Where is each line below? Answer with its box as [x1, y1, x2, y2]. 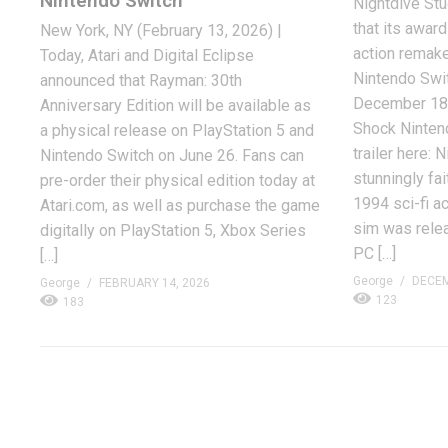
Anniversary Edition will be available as [40, 96, 311, 116]
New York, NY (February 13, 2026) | [40, 21, 282, 41]
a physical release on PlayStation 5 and [40, 121, 314, 141]
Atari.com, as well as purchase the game [40, 196, 320, 216]
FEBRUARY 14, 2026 [99, 276, 210, 291]
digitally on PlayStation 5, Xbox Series [40, 221, 306, 241]
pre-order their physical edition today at [40, 171, 315, 191]
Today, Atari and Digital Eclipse [40, 46, 254, 66]
